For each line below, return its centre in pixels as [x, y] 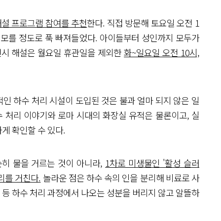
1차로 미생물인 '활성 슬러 [152, 163]
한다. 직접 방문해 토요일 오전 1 [143, 23]
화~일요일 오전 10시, [162, 52]
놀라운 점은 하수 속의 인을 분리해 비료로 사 [120, 178]
